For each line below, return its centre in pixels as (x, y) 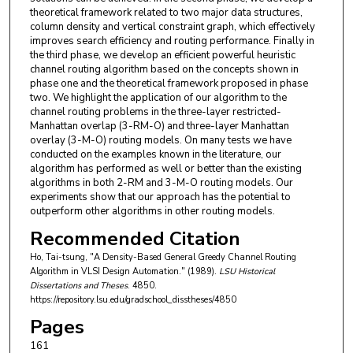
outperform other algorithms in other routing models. (152, 212)
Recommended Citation (135, 239)
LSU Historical (247, 272)
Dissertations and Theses (78, 286)
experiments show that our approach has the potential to (160, 197)
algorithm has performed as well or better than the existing (165, 169)
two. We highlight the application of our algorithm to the (158, 98)
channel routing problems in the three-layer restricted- (155, 112)
